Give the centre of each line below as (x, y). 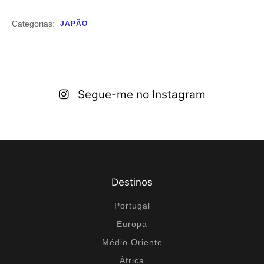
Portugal (132, 206)
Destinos (132, 182)
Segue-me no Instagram (141, 95)
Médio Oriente (132, 242)
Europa (132, 224)
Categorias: (33, 23)
